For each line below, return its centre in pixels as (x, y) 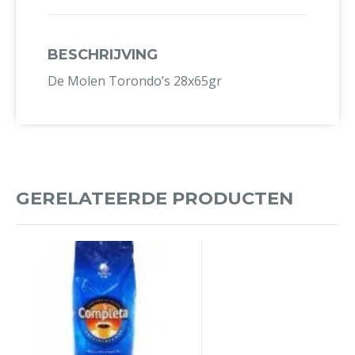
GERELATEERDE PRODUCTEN (155, 198)
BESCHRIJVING (103, 54)
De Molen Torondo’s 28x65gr (135, 80)
